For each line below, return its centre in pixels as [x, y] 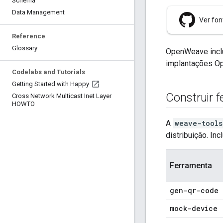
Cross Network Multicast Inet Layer [62, 96]
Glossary [25, 48]
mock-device [194, 209]
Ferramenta [191, 166]
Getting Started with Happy [51, 84]
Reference [29, 36]
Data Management [38, 12]
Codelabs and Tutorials [49, 72]
